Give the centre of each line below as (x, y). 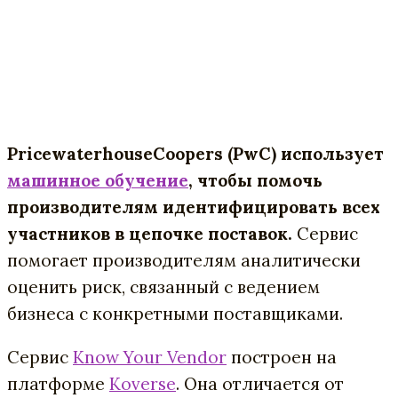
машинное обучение (98, 180)
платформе (58, 383)
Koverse (143, 383)
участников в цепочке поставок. (150, 233)
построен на (282, 357)
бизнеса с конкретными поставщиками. (175, 313)
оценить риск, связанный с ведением (163, 287)
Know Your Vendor (150, 357)
